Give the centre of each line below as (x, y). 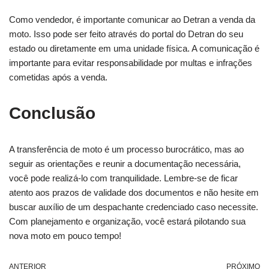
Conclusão (52, 113)
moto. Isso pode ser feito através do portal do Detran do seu (126, 34)
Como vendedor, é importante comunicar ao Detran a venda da (132, 19)
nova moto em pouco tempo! (65, 235)
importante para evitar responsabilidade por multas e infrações (131, 62)
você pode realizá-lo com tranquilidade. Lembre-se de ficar (123, 178)
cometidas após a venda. (58, 77)
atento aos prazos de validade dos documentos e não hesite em (134, 192)
